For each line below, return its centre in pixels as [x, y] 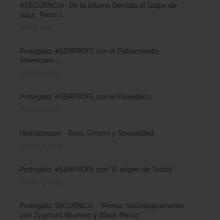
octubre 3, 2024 [40, 182]
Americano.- [39, 60]
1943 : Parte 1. [41, 14]
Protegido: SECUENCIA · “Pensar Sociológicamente [102, 206]
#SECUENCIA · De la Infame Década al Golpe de [98, 5]
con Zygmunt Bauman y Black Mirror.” [80, 215]
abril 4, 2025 [36, 27]
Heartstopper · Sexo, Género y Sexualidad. [87, 133]
